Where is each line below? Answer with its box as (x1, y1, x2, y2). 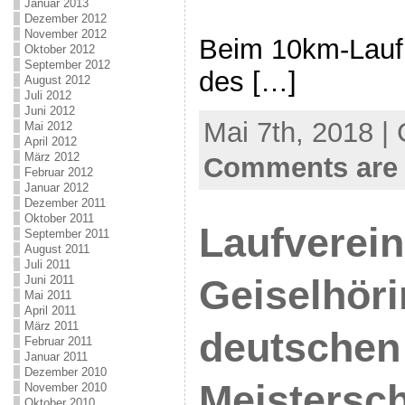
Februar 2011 (24, 334, 92, 348)
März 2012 (24, 150, 80, 164)
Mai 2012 (24, 119, 72, 133)
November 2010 (24, 381, 107, 394)
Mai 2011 (24, 288, 71, 302)
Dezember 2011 (24, 196, 106, 210)
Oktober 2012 (24, 42, 95, 56)
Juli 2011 (24, 258, 71, 271)
